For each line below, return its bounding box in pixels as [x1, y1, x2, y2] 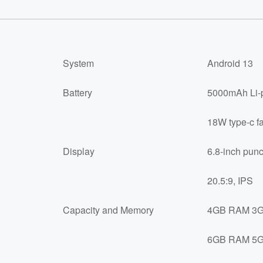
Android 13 [207, 56, 253, 70]
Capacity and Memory [63, 203, 154, 217]
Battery [63, 86, 92, 99]
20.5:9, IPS [207, 174, 253, 187]
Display [63, 144, 95, 158]
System [63, 56, 94, 70]
